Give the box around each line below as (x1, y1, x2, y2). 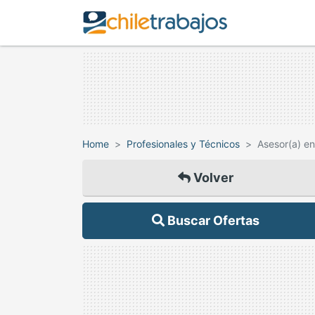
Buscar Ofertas (164, 213, 259, 228)
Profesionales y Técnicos (127, 138, 240, 150)
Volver (190, 170, 233, 185)
